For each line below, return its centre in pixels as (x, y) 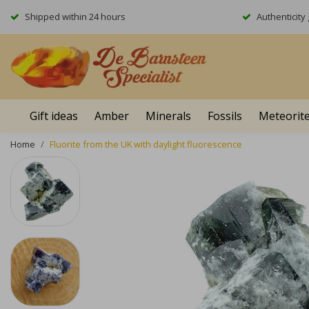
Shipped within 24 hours (75, 17)
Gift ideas (54, 116)
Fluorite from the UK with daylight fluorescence (146, 144)
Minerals (168, 116)
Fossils (225, 116)
